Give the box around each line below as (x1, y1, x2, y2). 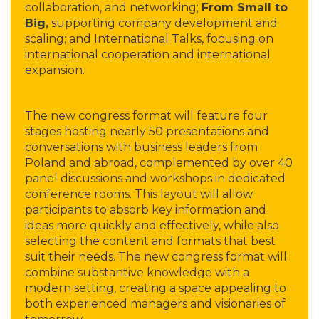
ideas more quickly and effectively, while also (25, 219, 279, 232)
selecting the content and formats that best (25, 234, 276, 248)
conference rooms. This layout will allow (25, 187, 253, 201)
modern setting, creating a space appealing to (25, 281, 286, 295)
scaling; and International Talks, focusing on (25, 32, 273, 46)
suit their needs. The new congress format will (25, 250, 287, 263)
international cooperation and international (25, 48, 271, 61)
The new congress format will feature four (25, 109, 268, 122)
